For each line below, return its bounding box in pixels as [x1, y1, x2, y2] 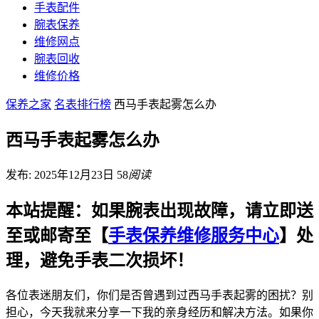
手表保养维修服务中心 [108, 226, 279, 245]
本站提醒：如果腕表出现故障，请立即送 [6, 201, 313, 220]
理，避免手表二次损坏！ [6, 251, 194, 270]
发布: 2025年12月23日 [6, 168, 117, 181]
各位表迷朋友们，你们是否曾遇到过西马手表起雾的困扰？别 [6, 288, 313, 301]
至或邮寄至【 [6, 226, 108, 245]
